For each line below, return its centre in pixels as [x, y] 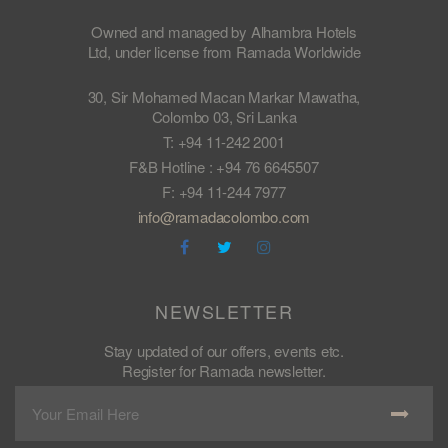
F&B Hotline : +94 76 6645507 [224, 166]
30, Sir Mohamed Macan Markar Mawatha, [224, 96]
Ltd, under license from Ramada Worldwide [224, 51]
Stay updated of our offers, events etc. [224, 350]
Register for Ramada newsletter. [224, 370]
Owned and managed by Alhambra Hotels [224, 31]
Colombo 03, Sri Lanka [224, 116]
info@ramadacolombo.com [224, 216]
